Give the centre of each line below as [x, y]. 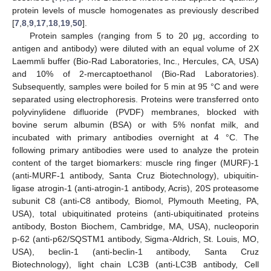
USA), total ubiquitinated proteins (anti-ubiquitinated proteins [135, 213]
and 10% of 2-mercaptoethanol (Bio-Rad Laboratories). [135, 73]
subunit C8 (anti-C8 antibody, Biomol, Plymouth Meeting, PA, [135, 201]
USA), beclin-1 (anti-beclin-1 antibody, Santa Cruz [135, 251]
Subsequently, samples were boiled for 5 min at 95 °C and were [135, 86]
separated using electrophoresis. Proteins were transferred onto [135, 99]
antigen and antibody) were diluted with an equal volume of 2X [135, 48]
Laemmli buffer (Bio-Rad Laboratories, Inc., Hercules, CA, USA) [135, 61]
